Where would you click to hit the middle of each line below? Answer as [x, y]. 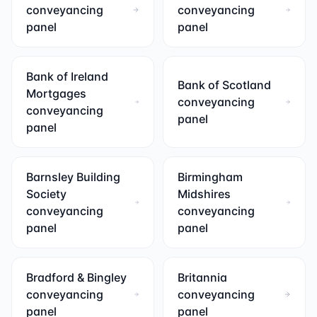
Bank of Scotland [224, 85]
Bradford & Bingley [76, 277]
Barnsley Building [73, 177]
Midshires [204, 194]
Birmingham [210, 177]
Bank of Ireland [67, 76]
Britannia [202, 277]
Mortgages [56, 93]
